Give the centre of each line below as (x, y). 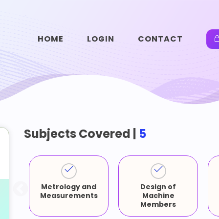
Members (158, 204)
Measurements (69, 196)
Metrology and (69, 187)
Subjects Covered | (81, 134)
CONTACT (160, 39)
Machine (158, 196)
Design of (158, 187)
